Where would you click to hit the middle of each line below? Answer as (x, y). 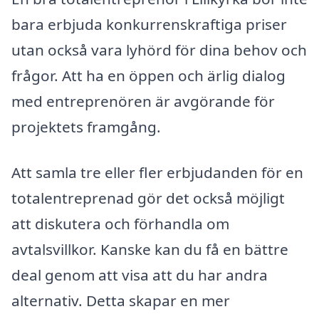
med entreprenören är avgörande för (143, 101)
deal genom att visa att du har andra (140, 274)
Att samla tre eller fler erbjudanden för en (157, 172)
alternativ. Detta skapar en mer (121, 300)
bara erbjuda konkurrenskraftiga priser (149, 25)
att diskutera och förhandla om (120, 223)
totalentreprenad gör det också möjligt (148, 198)
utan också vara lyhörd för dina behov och (159, 50)
